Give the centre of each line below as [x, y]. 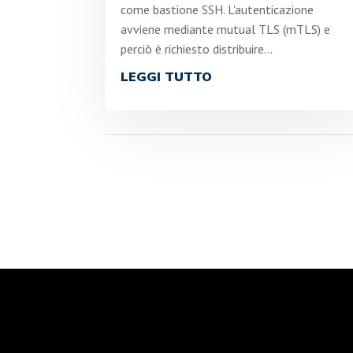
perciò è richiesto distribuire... [197, 48]
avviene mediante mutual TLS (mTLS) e [226, 29]
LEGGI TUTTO [167, 77]
